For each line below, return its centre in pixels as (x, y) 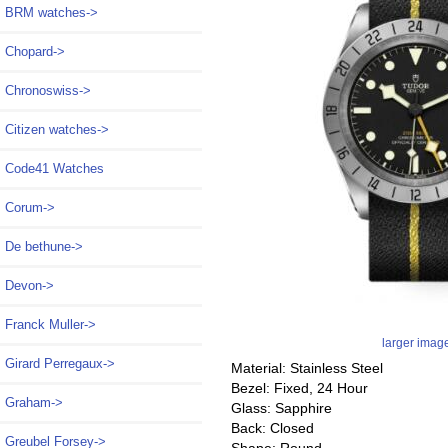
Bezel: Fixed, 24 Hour (299, 387)
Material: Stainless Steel (306, 367)
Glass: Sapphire (281, 407)
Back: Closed (272, 427)
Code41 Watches (54, 169)
